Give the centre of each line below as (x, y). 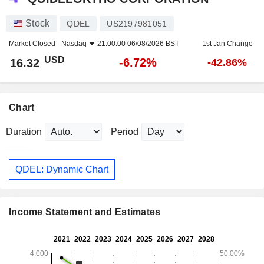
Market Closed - (35, 44)
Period (125, 132)
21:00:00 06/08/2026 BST (138, 44)
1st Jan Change (227, 44)
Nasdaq (74, 44)
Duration (24, 132)
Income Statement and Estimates (85, 212)
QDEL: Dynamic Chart (62, 169)
